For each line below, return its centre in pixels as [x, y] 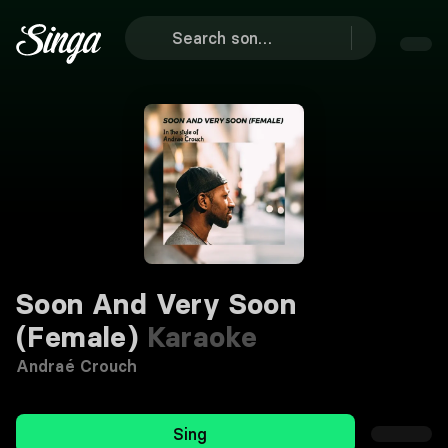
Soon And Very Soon [156, 304]
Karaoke [198, 337]
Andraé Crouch [77, 366]
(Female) [77, 337]
